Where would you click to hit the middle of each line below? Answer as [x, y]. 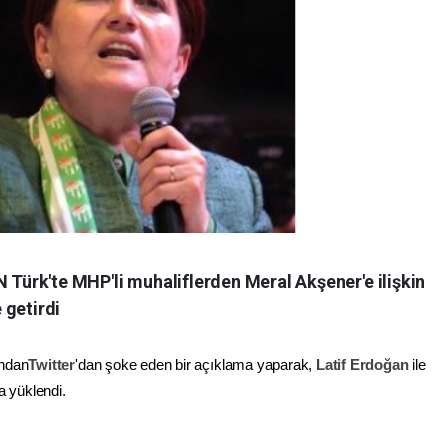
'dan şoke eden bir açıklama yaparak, [196, 364]
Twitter [52, 364]
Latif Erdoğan [362, 364]
